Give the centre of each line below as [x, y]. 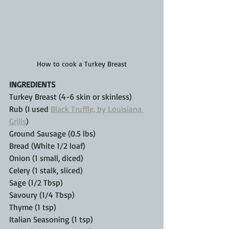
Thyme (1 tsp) [33, 207]
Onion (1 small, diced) [46, 158]
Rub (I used [30, 109]
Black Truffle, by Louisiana [97, 109]
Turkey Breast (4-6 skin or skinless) [71, 97]
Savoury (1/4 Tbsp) [42, 195]
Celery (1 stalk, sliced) [46, 170]
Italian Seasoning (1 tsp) [51, 220]
